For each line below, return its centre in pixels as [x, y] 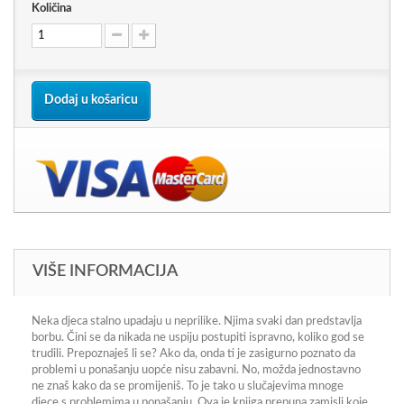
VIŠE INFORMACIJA [105, 271]
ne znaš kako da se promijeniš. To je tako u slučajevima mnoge [188, 386]
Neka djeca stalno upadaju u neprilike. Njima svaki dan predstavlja [197, 321]
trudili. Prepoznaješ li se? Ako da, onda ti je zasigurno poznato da [193, 354]
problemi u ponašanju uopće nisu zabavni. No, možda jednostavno [196, 370]
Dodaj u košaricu [91, 100]
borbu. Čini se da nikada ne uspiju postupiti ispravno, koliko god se [198, 338]
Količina [52, 9]
